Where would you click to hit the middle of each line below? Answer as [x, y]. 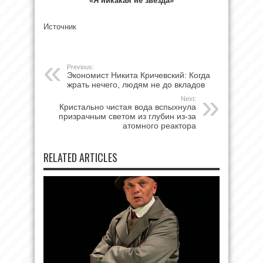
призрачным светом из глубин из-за [127, 116]
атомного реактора [159, 125]
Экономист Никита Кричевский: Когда [139, 75]
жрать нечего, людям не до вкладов [136, 84]
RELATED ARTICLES [80, 157]
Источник [60, 26]
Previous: [80, 67]
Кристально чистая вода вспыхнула [128, 107]
